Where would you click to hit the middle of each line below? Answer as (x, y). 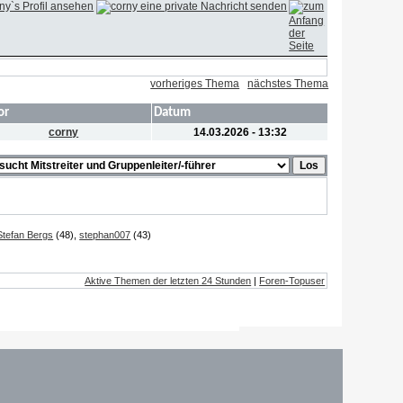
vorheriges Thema (195, 84)
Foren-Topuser (292, 281)
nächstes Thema (288, 84)
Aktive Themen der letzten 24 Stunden (168, 281)
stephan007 (105, 235)
